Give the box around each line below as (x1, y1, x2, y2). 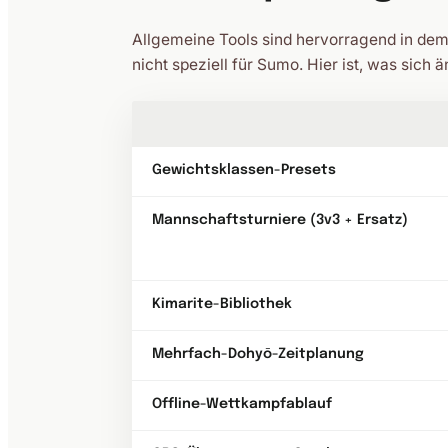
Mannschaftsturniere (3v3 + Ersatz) (152, 213, 408, 227)
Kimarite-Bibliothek (152, 297, 292, 311)
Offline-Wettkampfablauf (152, 397, 332, 411)
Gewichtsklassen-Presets (152, 163, 336, 177)
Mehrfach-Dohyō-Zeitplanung (152, 347, 364, 361)
